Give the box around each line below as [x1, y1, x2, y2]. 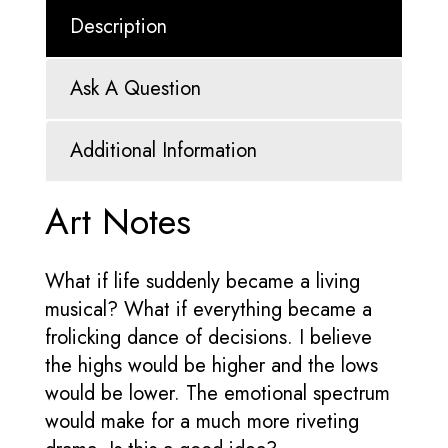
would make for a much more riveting [45, 406, 359, 436]
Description [70, 12, 167, 42]
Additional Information [70, 136, 257, 166]
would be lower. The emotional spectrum [45, 378, 390, 408]
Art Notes [45, 195, 191, 249]
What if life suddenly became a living [45, 266, 360, 296]
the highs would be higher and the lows [45, 350, 378, 380]
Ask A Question [70, 74, 201, 104]
